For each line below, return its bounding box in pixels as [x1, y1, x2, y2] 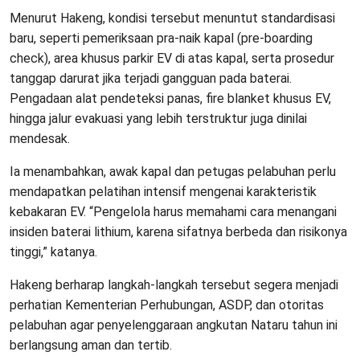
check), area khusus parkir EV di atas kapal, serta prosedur [10, 51, 334, 67]
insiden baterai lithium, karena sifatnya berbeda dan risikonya [10, 224, 347, 240]
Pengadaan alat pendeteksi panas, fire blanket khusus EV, [10, 91, 331, 107]
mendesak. [10, 131, 70, 147]
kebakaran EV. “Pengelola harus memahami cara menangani [10, 204, 337, 220]
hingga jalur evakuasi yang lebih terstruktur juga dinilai [10, 111, 307, 127]
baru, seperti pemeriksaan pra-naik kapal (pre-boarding [10, 31, 313, 47]
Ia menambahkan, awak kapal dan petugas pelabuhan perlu [10, 164, 336, 180]
